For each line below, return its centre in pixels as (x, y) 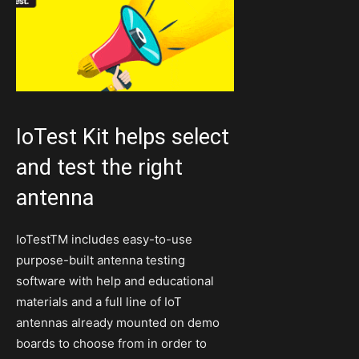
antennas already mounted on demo (118, 322)
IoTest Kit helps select (123, 137)
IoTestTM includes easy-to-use (104, 239)
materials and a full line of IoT (99, 301)
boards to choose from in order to (111, 343)
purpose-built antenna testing (101, 260)
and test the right (99, 167)
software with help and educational (115, 280)
